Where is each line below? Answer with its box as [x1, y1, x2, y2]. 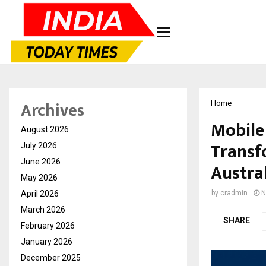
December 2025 [21, 252, 81, 262]
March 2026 [21, 204, 65, 214]
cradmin [220, 188, 248, 197]
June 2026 [21, 156, 61, 166]
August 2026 [21, 124, 69, 134]
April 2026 [21, 188, 59, 198]
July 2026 [21, 140, 57, 150]
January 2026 [21, 236, 72, 246]
